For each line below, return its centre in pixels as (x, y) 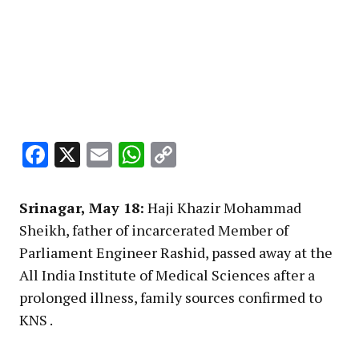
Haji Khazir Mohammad (223, 208)
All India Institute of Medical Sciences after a (167, 275)
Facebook (101, 155)
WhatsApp (205, 155)
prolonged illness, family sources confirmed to (171, 298)
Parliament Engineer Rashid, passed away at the (176, 253)
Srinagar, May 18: (82, 208)
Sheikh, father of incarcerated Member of (154, 230)
